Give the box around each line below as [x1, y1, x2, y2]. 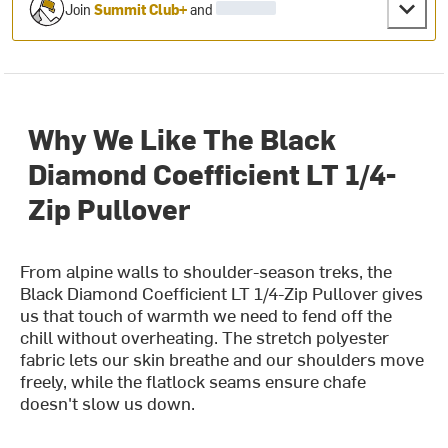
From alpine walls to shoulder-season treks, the [20, 258, 393, 284]
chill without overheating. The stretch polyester [20, 324, 390, 350]
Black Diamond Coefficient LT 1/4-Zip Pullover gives [20, 280, 424, 306]
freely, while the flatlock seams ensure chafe [20, 368, 367, 394]
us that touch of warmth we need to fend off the [20, 302, 393, 328]
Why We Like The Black [28, 119, 337, 158]
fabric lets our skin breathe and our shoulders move [20, 346, 425, 372]
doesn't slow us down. [20, 390, 196, 416]
